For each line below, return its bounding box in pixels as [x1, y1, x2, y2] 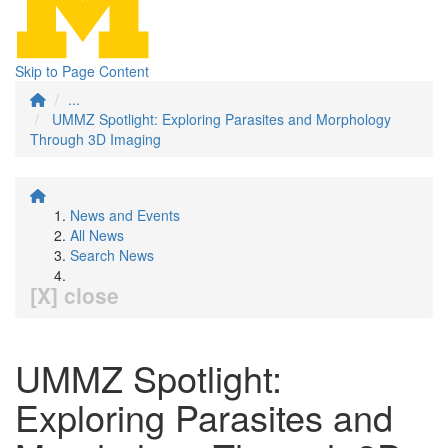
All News [70, 225, 124, 245]
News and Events [70, 205, 180, 225]
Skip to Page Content [15, 61, 149, 81]
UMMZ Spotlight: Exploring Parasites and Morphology [52, 109, 391, 129]
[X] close [30, 280, 119, 310]
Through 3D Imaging [30, 129, 161, 149]
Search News [70, 245, 154, 265]
